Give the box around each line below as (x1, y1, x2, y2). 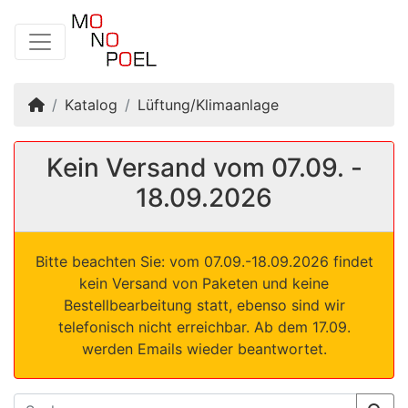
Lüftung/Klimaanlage (138, 96, 279, 114)
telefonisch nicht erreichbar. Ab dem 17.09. (57, 318, 351, 336)
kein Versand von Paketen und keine (79, 274, 329, 292)
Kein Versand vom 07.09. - (46, 152, 362, 183)
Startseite (44, 95, 111, 113)
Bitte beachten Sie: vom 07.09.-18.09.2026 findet (35, 252, 373, 270)
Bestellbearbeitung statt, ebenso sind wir (63, 296, 345, 314)
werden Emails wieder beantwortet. (81, 340, 327, 358)
